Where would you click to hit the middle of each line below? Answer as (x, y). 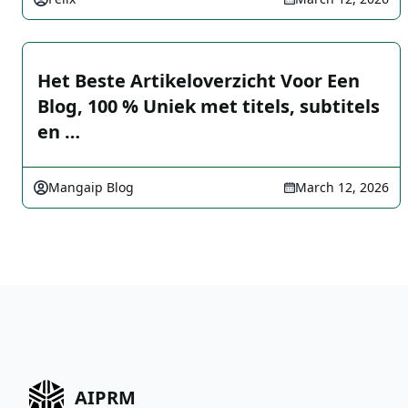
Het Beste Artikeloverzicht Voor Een (199, 81)
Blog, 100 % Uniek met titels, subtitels (209, 106)
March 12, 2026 (342, 187)
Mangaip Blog (91, 187)
